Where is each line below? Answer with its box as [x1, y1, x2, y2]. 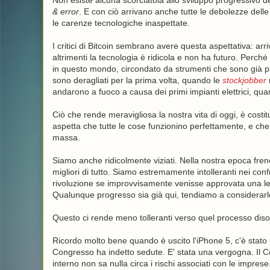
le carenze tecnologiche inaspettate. [52, 18, 190, 28]
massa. [52, 133, 80, 142]
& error [52, 7, 79, 16]
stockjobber [222, 75, 266, 85]
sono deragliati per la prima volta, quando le [52, 75, 222, 85]
